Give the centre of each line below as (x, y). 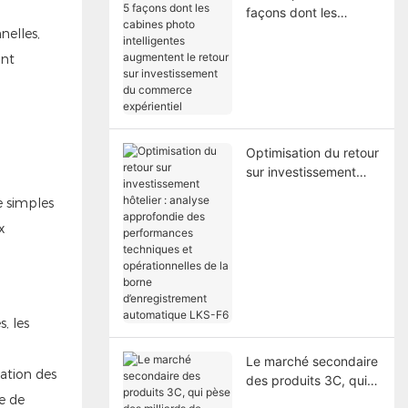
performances (287, 229)
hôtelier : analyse (296, 190)
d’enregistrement (296, 305)
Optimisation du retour (312, 152)
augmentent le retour (308, 69)
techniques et (286, 248)
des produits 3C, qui (306, 380)
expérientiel (280, 127)
